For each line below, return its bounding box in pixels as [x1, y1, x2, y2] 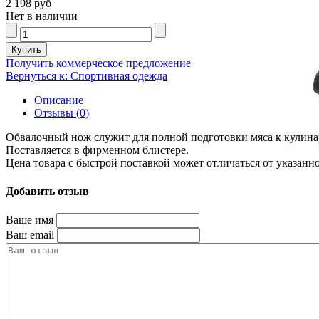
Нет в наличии [6, 10, 78, 23]
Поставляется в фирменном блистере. [6, 144, 189, 157]
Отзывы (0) [34, 107, 89, 120]
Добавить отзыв [6, 184, 89, 197]
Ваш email [6, 228, 54, 241]
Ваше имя [6, 213, 53, 226]
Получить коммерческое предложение [6, 57, 191, 70]
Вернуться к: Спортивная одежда [6, 70, 167, 83]
